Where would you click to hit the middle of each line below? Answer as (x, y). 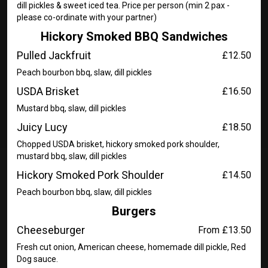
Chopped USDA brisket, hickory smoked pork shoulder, (118, 144)
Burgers (134, 211)
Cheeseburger (51, 230)
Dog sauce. (37, 259)
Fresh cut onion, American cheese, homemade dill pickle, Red (131, 247)
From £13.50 (225, 230)
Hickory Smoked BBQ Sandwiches (134, 36)
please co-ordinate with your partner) (87, 17)
